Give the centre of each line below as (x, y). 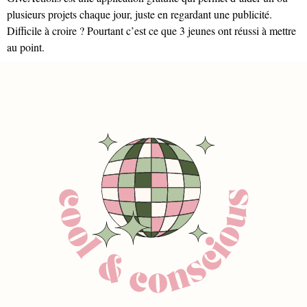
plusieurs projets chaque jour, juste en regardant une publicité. (139, 14)
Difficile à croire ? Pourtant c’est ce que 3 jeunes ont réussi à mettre (151, 31)
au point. (26, 47)
